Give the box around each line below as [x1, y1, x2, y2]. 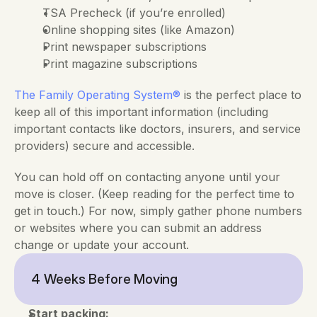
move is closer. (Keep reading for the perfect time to [14, 187, 294, 201]
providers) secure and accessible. [14, 139, 195, 153]
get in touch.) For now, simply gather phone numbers [14, 204, 302, 218]
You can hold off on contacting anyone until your [14, 170, 280, 184]
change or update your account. [14, 238, 189, 252]
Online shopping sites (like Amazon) [42, 23, 235, 37]
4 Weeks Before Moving [31, 270, 178, 287]
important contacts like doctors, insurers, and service [14, 122, 301, 136]
